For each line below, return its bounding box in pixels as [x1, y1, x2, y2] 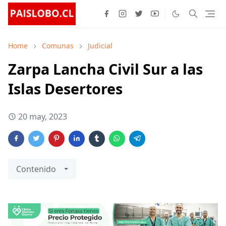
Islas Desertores [8, 78, 123, 98]
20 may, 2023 [18, 110, 67, 122]
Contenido [16, 163, 56, 175]
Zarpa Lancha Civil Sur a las [8, 59, 203, 79]
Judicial [88, 40, 112, 50]
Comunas [42, 40, 74, 50]
